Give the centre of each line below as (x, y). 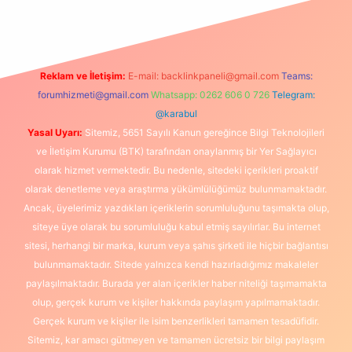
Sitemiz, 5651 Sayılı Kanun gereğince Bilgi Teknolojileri (203, 132)
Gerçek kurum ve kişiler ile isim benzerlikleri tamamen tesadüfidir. (176, 321)
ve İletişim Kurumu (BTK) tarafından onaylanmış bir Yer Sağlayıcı (176, 151)
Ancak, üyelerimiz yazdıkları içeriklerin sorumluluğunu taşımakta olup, (176, 208)
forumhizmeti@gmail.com (93, 95)
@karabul (176, 114)
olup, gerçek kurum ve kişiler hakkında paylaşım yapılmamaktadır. (176, 302)
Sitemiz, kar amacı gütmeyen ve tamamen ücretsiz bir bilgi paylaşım (176, 340)
